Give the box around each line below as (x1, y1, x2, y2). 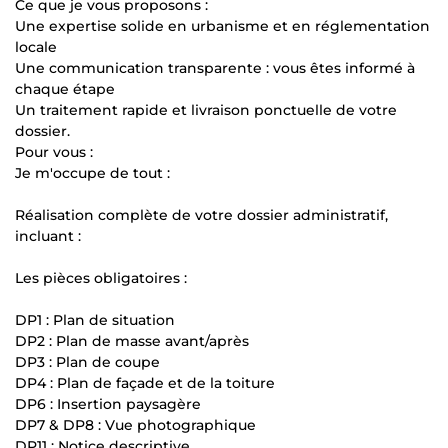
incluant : (15, 226, 81, 245)
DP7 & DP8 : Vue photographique (15, 415, 256, 434)
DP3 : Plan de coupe (15, 352, 160, 371)
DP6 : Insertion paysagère (15, 394, 201, 413)
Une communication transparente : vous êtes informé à (15, 58, 415, 77)
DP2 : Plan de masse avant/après (15, 331, 249, 350)
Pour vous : (15, 142, 93, 161)
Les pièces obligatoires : (15, 268, 187, 287)
